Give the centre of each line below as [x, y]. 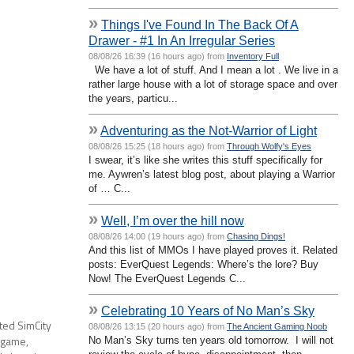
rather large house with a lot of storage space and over [213, 84]
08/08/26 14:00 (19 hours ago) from [158, 236]
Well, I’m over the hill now [173, 220]
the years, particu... [133, 98]
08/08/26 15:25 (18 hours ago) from [158, 146]
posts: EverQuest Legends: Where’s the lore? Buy [203, 264]
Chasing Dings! [256, 236]
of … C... [109, 188]
